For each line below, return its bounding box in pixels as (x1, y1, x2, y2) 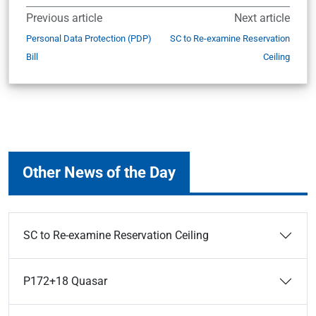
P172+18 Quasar (23, 274, 107, 288)
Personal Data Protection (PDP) (26, 33, 152, 44)
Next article (234, 11, 290, 25)
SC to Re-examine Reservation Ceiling (23, 229, 209, 243)
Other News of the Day (23, 163, 176, 182)
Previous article (26, 11, 102, 25)
